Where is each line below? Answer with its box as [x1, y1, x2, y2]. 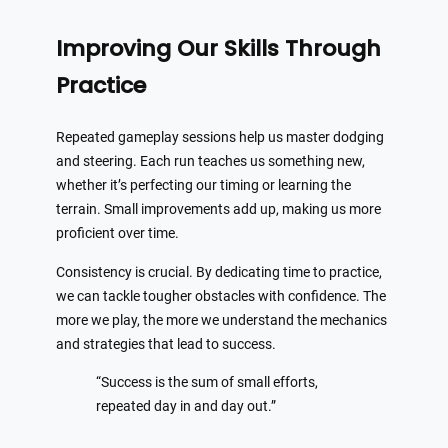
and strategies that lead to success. [56, 335, 276, 353]
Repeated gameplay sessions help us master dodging [56, 129, 384, 147]
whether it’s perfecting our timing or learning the [56, 177, 351, 195]
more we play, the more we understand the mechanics [56, 311, 387, 329]
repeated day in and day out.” [96, 398, 276, 416]
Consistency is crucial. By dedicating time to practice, [56, 263, 382, 281]
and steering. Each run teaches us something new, [56, 153, 365, 171]
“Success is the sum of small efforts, [96, 374, 318, 392]
